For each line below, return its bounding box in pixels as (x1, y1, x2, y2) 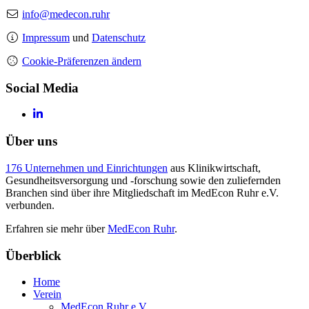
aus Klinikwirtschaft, (168, 161, 261, 174)
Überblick (6, 248, 61, 263)
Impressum (22, 31, 70, 43)
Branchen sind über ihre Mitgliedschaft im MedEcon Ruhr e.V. (6, 186, 279, 199)
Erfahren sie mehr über (6, 222, 108, 235)
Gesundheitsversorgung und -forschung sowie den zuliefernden (6, 174, 281, 186)
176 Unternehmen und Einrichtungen (6, 161, 168, 174)
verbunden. (6, 199, 54, 211)
